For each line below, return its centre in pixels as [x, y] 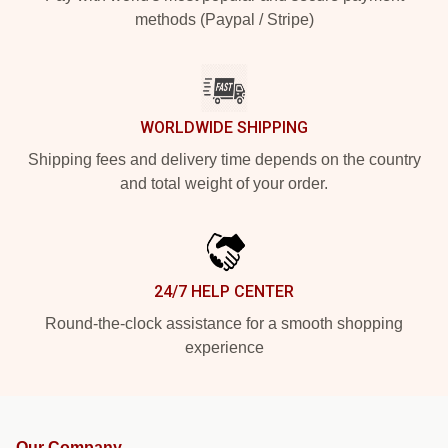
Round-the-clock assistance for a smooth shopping [224, 323]
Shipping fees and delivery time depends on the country [224, 159]
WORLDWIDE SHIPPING [224, 127]
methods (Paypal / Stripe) [224, 19]
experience [224, 347]
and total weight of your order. [224, 183]
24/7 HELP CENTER [224, 291]
